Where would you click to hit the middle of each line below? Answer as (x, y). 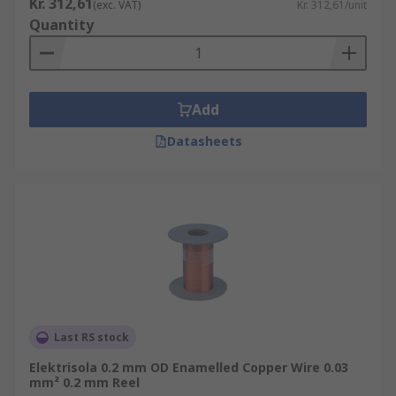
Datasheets (204, 141)
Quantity (61, 25)
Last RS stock (91, 337)
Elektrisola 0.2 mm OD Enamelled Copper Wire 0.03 (189, 367)
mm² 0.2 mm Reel (84, 382)
